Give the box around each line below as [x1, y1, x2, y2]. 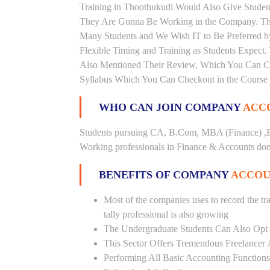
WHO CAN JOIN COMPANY [99, 101, 243, 113]
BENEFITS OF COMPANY [99, 169, 231, 181]
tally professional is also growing [104, 209, 228, 219]
